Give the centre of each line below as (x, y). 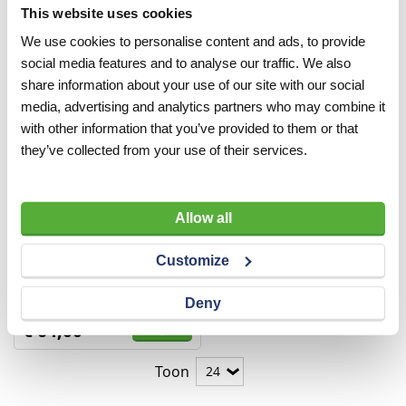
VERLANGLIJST (169, 277)
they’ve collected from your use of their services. (164, 150)
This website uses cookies (107, 13)
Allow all (203, 217)
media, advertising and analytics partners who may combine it (203, 106)
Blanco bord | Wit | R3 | (99, 217)
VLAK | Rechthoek (80, 235)
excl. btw (168, 300)
